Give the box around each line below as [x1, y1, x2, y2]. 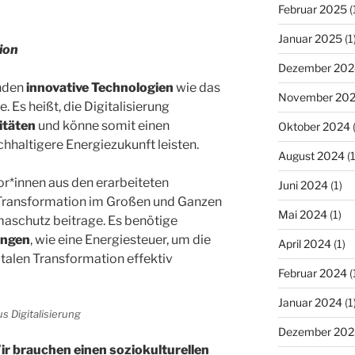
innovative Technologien [26, 80, 174, 96]
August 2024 [277, 148, 345, 162]
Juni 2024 [277, 177, 328, 192]
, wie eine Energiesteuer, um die [30, 232, 211, 248]
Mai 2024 [277, 207, 327, 221]
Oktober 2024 [277, 119, 350, 133]
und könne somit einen [38, 118, 170, 134]
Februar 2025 [277, 2, 347, 16]
